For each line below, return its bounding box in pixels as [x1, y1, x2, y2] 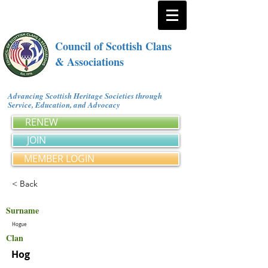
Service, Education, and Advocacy [8, 99, 124, 110]
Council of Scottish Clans [55, 38, 172, 54]
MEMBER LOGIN [24, 152, 95, 165]
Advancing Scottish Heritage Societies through [8, 90, 162, 101]
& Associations [55, 54, 124, 69]
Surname [6, 204, 39, 217]
